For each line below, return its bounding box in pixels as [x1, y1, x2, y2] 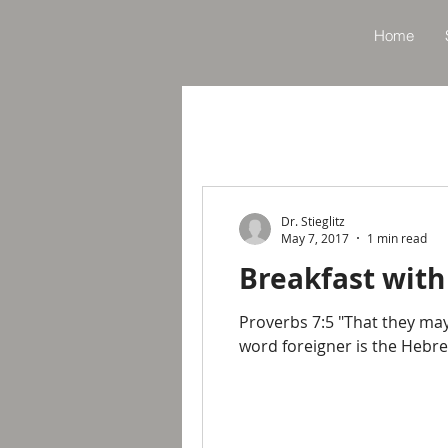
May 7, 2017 [281, 230, 349, 246]
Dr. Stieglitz [281, 212, 345, 229]
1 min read [367, 230, 427, 246]
